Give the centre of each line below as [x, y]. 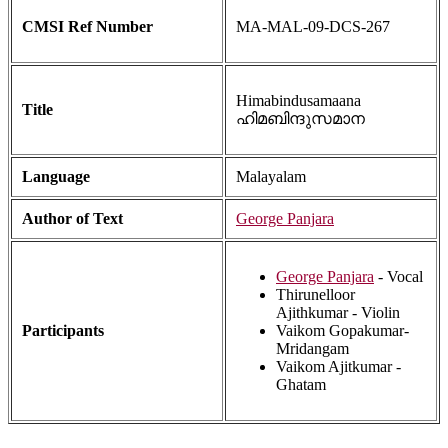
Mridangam [312, 349]
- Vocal [398, 277]
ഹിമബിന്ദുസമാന [300, 119]
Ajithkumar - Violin [338, 313]
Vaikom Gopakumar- [342, 331]
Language [56, 177]
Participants [63, 331]
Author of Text [72, 219]
